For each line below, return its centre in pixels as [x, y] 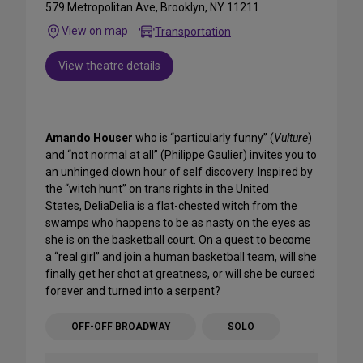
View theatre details [109, 65]
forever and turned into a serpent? [133, 290]
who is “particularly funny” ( [203, 137]
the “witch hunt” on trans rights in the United [157, 188]
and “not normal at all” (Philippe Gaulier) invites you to [181, 154]
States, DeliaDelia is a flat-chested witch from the [171, 205]
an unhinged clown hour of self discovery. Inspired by [179, 171]
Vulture [291, 137]
